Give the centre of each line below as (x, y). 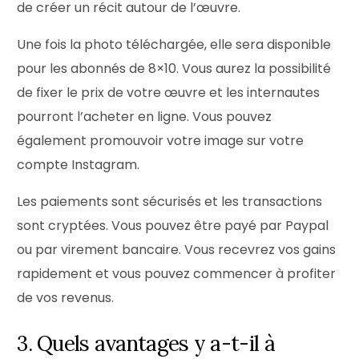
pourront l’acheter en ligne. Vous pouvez (145, 117)
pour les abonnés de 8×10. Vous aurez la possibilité (174, 69)
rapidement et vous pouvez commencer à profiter (177, 274)
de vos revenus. (66, 298)
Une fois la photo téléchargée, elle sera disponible (174, 44)
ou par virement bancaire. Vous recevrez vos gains (177, 250)
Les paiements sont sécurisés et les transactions (170, 202)
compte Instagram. (79, 165)
